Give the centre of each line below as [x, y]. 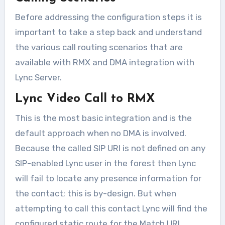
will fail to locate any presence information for [108, 178]
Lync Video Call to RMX [85, 99]
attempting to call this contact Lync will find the [111, 208]
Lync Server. [38, 77]
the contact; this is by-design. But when [95, 193]
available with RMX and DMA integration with [104, 62]
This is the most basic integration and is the [103, 118]
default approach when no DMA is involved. [101, 133]
